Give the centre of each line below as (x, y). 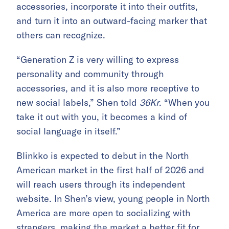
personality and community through (90, 74)
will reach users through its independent (101, 184)
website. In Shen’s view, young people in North (113, 199)
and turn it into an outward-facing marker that (112, 21)
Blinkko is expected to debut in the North (103, 156)
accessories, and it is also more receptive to (108, 88)
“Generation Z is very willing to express (98, 60)
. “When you (184, 102)
